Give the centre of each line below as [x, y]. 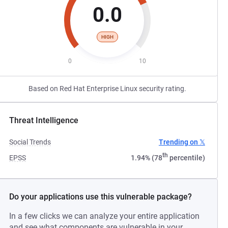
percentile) [186, 158]
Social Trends [30, 142]
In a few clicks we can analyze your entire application [105, 216]
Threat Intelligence [44, 120]
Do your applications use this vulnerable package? [101, 197]
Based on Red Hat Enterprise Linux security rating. [107, 89]
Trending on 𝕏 [182, 142]
